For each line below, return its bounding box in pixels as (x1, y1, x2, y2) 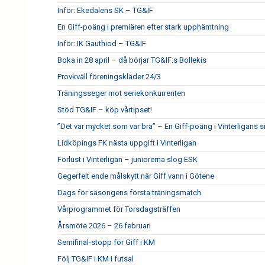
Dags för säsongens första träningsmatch (57, 188, 201, 197)
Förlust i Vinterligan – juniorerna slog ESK (57, 155, 198, 164)
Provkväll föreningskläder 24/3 (57, 72, 161, 81)
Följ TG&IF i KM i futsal (57, 254, 134, 263)
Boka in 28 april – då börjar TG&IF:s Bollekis (57, 56, 206, 64)
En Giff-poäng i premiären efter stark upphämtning (57, 22, 229, 31)
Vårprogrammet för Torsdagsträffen (57, 205, 180, 214)
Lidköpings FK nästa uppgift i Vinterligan (57, 138, 196, 147)
